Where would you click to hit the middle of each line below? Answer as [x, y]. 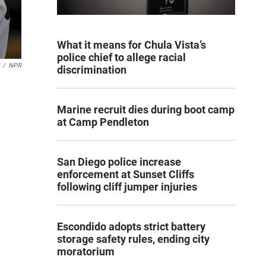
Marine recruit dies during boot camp [146, 110]
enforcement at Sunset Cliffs [126, 175]
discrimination [92, 70]
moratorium [86, 252]
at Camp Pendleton [103, 122]
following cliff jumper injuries [127, 187]
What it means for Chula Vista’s [132, 45]
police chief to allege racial [121, 58]
